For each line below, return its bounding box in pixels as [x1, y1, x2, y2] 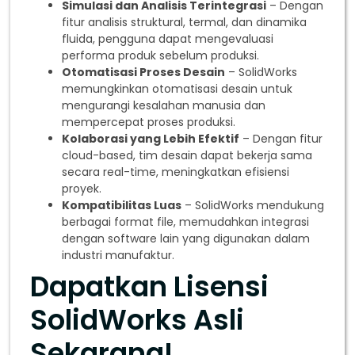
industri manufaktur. [62, 247, 175, 264]
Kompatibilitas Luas [62, 197, 182, 214]
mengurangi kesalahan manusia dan [62, 97, 266, 114]
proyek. [62, 181, 102, 197]
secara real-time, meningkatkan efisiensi [62, 164, 290, 181]
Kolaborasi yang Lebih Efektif [62, 131, 240, 147]
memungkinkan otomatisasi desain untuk [62, 81, 293, 97]
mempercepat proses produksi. [62, 114, 236, 131]
